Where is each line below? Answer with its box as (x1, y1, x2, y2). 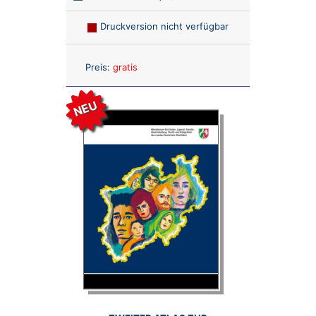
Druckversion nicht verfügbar (99, 20, 229, 32)
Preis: (85, 61, 110, 73)
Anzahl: (157, 58, 190, 70)
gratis (112, 61, 138, 73)
